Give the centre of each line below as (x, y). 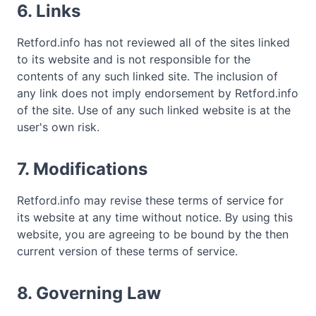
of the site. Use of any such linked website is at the (154, 110)
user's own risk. (58, 127)
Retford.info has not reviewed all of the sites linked (153, 42)
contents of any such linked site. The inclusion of (147, 76)
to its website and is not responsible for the (134, 59)
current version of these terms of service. (127, 251)
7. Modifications (82, 169)
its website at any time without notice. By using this (155, 217)
